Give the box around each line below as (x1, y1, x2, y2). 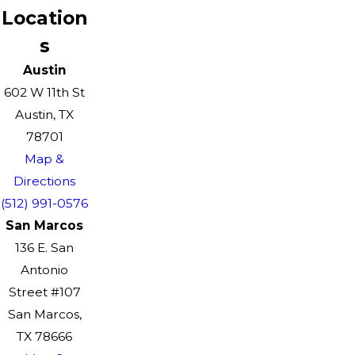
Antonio (21, 262, 68, 278)
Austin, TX (15, 107, 74, 123)
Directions (13, 174, 75, 189)
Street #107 (8, 284, 81, 300)
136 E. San (15, 240, 74, 256)
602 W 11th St (4, 85, 85, 101)
